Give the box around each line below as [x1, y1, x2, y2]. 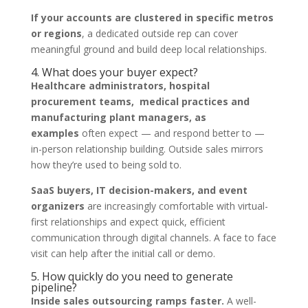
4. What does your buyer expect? [30, 65, 198, 80]
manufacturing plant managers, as [30, 111, 206, 124]
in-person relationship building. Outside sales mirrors [30, 142, 263, 155]
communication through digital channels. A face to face [30, 231, 276, 244]
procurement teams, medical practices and [30, 95, 250, 108]
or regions [30, 27, 82, 40]
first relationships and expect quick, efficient [30, 215, 225, 228]
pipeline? [30, 280, 77, 295]
